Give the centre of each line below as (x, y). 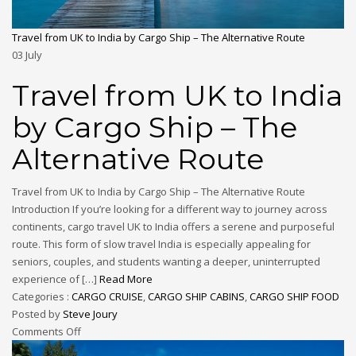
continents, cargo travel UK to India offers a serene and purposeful (173, 227)
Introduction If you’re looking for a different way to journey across (170, 209)
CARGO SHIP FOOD (294, 297)
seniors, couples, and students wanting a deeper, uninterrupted (166, 262)
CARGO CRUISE (107, 297)
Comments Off (46, 332)
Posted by (37, 314)
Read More (126, 279)
